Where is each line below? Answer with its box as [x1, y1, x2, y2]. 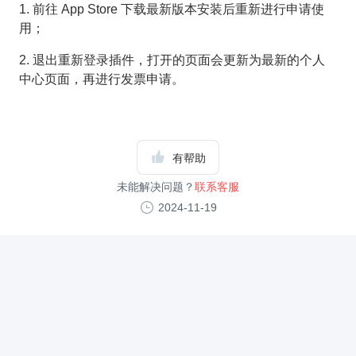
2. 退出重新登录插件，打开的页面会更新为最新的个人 [19, 53, 325, 67]
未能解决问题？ [117, 180, 195, 193]
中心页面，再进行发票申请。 [19, 72, 184, 86]
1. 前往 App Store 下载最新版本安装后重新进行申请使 [19, 2, 324, 16]
